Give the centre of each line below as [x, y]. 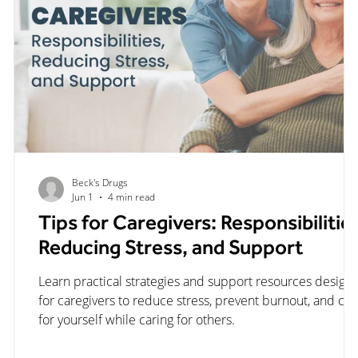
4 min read [131, 197]
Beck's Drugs [100, 183]
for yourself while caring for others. [137, 320]
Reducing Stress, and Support [171, 251]
